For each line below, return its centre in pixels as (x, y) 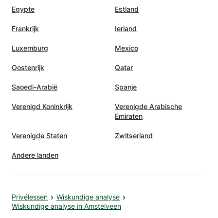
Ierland (126, 28)
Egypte (23, 9)
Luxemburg (30, 48)
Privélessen (30, 197)
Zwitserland (134, 136)
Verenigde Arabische (148, 106)
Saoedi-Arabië (35, 87)
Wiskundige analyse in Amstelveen (66, 206)
